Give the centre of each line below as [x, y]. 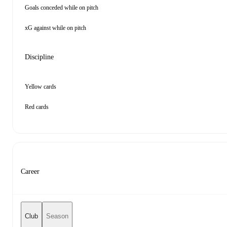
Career [30, 172]
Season [57, 216]
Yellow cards [41, 87]
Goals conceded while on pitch [62, 8]
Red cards [37, 107]
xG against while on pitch [55, 28]
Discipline [39, 57]
